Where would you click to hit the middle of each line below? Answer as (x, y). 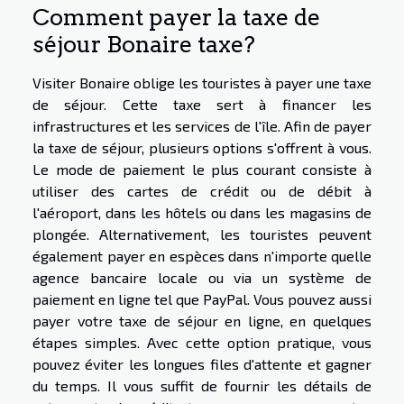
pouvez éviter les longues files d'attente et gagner (202, 364)
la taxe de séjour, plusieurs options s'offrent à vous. (202, 147)
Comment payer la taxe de (176, 17)
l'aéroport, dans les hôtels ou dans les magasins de (202, 212)
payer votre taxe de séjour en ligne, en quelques (202, 321)
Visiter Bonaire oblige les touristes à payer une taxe (202, 83)
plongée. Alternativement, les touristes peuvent (202, 234)
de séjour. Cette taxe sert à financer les (202, 104)
